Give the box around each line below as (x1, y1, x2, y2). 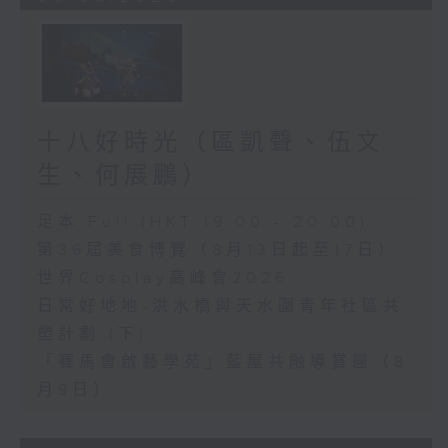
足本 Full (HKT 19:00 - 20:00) (36, 212, 369, 232)
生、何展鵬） (36, 161, 211, 190)
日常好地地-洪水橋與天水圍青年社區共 (36, 296, 404, 316)
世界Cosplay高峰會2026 (36, 268, 289, 288)
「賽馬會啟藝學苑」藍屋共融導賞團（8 (36, 352, 408, 372)
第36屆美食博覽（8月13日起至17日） (36, 240, 399, 260)
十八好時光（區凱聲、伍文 (36, 128, 385, 157)
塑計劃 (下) (36, 324, 148, 344)
